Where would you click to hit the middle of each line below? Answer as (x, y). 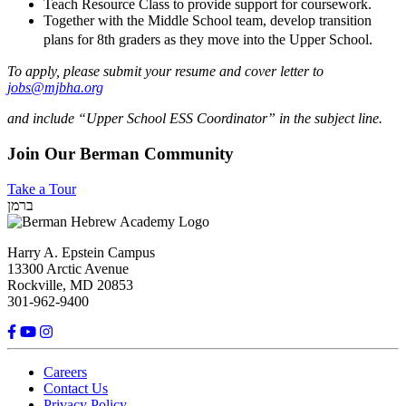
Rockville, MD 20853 (70, 285)
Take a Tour (42, 188)
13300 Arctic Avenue (68, 268)
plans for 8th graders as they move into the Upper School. (214, 40)
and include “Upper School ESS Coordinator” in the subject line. (197, 119)
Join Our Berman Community (121, 153)
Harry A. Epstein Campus (81, 252)
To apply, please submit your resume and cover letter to (165, 72)
